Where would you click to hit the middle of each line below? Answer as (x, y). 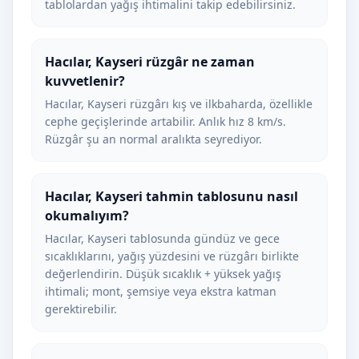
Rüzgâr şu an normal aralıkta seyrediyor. (153, 139)
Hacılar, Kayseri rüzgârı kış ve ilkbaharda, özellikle (179, 104)
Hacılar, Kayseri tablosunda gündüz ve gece (162, 238)
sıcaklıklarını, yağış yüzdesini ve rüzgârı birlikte (172, 256)
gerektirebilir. (81, 309)
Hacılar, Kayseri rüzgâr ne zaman (150, 62)
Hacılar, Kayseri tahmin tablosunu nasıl (171, 196)
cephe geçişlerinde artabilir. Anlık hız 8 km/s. (165, 121)
